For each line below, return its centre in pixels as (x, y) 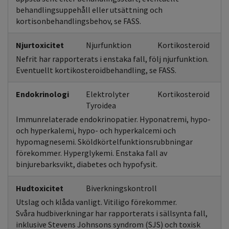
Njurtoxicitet (40, 45)
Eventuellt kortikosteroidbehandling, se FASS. (96, 70)
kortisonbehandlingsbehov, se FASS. (78, 21)
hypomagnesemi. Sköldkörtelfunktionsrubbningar (104, 142)
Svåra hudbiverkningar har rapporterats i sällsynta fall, (112, 213)
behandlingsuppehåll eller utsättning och (89, 10)
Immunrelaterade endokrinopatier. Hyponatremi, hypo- (113, 119)
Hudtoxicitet (40, 188)
